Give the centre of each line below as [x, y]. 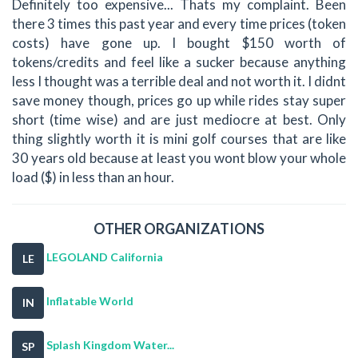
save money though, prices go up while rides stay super [179, 100]
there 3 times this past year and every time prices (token [179, 23]
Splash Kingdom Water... [110, 345]
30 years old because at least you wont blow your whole [179, 157]
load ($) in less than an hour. [93, 177]
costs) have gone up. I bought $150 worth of [179, 42]
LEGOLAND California [105, 257]
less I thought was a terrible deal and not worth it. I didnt [179, 81]
